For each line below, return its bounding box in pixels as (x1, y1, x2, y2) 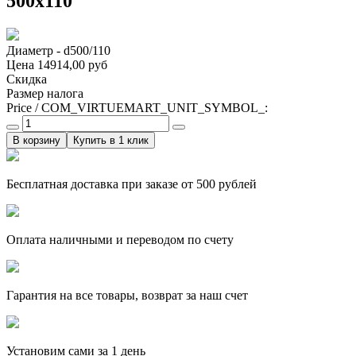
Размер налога (6, 86, 83, 100)
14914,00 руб (37, 57, 107, 72)
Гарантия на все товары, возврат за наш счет (6, 288, 248, 302)
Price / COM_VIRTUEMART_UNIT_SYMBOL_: (6, 100, 268, 114)
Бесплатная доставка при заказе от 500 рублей (6, 176, 257, 191)
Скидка (6, 72, 47, 86)
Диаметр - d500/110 (6, 43, 110, 57)
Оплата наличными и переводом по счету (6, 232, 234, 246)
